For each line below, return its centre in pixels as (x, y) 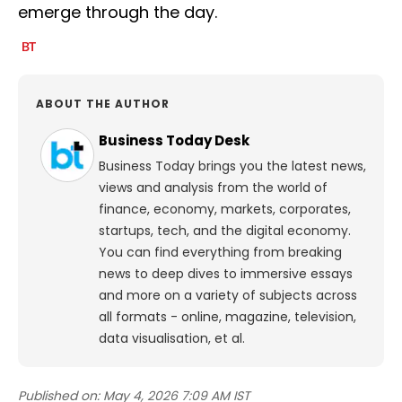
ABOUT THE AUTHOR (103, 104)
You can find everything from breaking (220, 253)
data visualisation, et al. (172, 339)
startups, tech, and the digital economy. (225, 231)
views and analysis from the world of (213, 188)
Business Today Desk (174, 141)
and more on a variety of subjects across (228, 296)
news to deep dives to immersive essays (226, 274)
